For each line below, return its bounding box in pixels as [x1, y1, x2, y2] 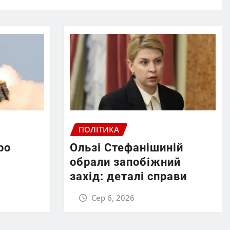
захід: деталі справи [69, 170, 187, 183]
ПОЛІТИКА [78, 124, 119, 135]
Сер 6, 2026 [91, 193, 135, 203]
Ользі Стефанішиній [69, 141, 183, 155]
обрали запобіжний [69, 156, 181, 169]
